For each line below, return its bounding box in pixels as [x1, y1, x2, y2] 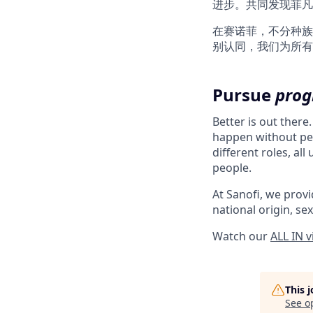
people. [212, 160, 252, 175]
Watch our [212, 228, 270, 244]
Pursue [212, 83, 275, 106]
